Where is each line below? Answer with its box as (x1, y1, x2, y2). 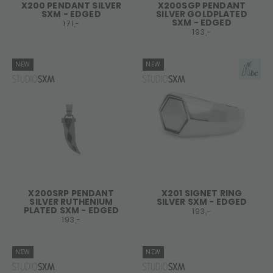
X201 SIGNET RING (161, 187, 243, 199)
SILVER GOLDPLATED (156, 8, 247, 20)
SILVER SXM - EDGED (156, 196, 247, 208)
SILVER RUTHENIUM (29, 196, 113, 208)
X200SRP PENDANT (28, 187, 115, 199)
